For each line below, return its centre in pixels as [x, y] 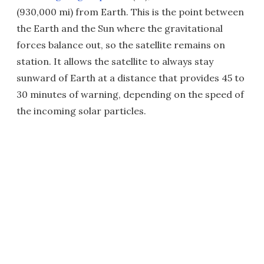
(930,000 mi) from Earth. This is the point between [130, 11]
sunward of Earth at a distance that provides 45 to [131, 77]
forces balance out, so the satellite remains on [121, 44]
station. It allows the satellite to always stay [115, 61]
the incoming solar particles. [81, 110]
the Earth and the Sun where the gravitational [120, 28]
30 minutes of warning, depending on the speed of [130, 94]
